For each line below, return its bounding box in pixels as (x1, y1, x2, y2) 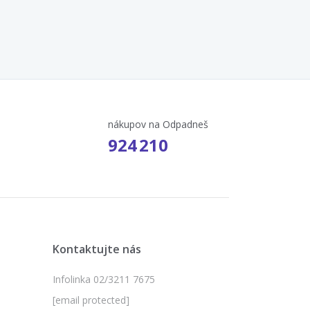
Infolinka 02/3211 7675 (53, 272, 155, 286)
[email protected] (53, 293, 129, 307)
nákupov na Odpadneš (108, 117, 208, 131)
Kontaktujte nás (53, 241, 141, 257)
